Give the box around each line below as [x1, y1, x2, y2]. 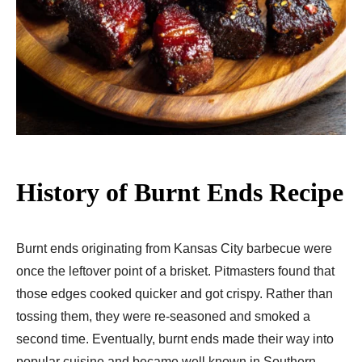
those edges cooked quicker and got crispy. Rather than [16, 286, 333, 301]
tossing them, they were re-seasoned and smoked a [16, 309, 310, 323]
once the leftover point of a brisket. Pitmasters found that [16, 263, 335, 278]
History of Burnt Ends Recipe [16, 177, 343, 207]
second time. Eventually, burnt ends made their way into [16, 331, 334, 346]
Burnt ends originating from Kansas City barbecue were [16, 241, 332, 255]
